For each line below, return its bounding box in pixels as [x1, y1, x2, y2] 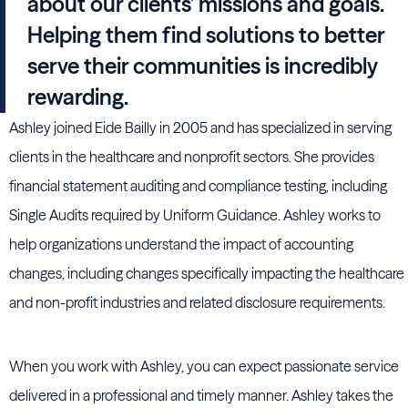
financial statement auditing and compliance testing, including [9, 177, 387, 195]
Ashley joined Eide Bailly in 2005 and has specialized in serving [9, 118, 392, 137]
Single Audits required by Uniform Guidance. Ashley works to [9, 206, 381, 224]
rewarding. [27, 84, 128, 110]
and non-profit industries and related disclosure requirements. [9, 293, 385, 311]
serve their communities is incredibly [27, 53, 377, 79]
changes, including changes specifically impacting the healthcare [9, 264, 404, 282]
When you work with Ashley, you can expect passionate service [9, 357, 399, 375]
